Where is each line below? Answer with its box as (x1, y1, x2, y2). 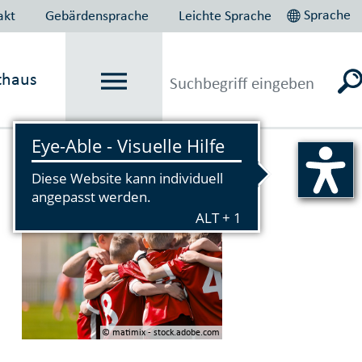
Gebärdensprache (45, 6, 149, 24)
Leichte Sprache (179, 6, 272, 24)
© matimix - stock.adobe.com (102, 326, 221, 338)
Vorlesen (36, 139, 96, 161)
